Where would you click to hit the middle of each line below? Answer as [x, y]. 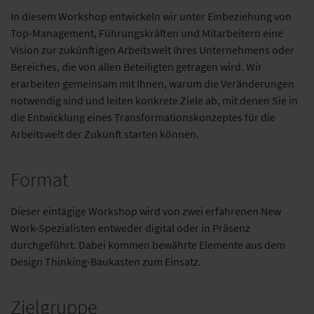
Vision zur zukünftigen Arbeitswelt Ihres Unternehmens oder [152, 49]
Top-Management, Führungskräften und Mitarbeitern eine [147, 33]
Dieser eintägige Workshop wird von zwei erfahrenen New [146, 211]
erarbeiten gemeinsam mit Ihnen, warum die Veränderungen [152, 83]
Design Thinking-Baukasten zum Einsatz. [106, 261]
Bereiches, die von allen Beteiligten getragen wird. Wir [136, 66]
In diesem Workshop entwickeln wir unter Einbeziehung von [151, 16]
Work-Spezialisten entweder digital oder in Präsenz [130, 227]
